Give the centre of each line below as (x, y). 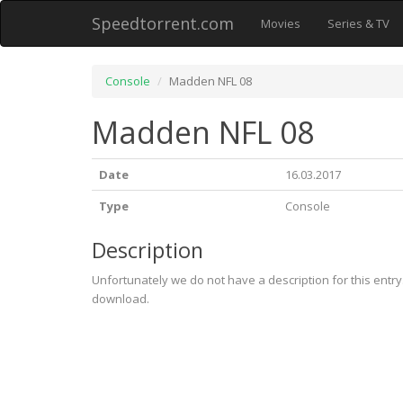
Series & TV (358, 23)
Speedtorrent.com (163, 23)
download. (121, 299)
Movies (281, 23)
